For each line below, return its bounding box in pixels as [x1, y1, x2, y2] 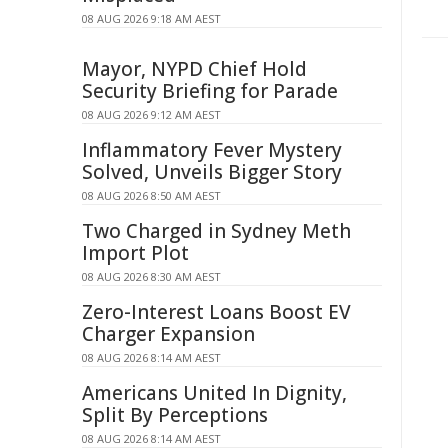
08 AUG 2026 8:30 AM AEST [82, 269, 221, 284]
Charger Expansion [82, 321, 255, 347]
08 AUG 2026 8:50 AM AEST [82, 188, 221, 203]
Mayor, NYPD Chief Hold [82, 56, 307, 82]
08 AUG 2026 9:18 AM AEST [82, 11, 221, 26]
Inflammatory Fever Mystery [82, 137, 342, 163]
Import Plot [82, 240, 189, 266]
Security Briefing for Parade [82, 78, 338, 104]
